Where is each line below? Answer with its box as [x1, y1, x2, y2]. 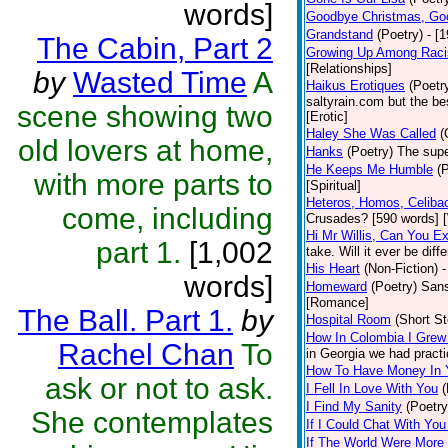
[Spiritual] [306, 178, 361, 193]
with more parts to [34, 168, 273, 201]
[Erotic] [306, 109, 348, 124]
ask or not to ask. [45, 372, 273, 405]
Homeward [306, 279, 367, 294]
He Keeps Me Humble [306, 162, 433, 177]
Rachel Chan [58, 338, 234, 371]
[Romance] [306, 295, 369, 310]
